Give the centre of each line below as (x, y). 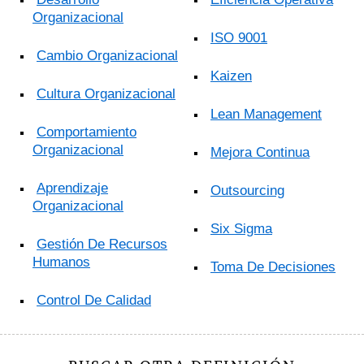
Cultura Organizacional (106, 94)
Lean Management (266, 115)
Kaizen (231, 76)
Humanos (61, 262)
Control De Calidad (94, 301)
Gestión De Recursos (102, 245)
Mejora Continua (260, 153)
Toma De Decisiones (273, 267)
